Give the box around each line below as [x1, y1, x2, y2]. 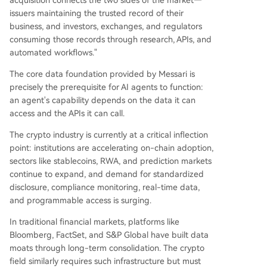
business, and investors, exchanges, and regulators [10, 21, 202, 32]
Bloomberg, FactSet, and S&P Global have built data [10, 230, 209, 240]
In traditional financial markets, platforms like [10, 217, 179, 227]
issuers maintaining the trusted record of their [10, 8, 184, 18]
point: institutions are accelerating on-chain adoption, [10, 143, 213, 153]
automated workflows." [10, 48, 97, 58]
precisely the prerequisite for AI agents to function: [10, 82, 203, 92]
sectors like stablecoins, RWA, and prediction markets [10, 156, 212, 166]
